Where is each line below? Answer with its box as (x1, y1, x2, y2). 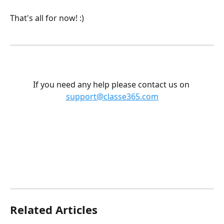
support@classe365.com (65, 90, 158, 102)
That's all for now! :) (10, 12, 86, 24)
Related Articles (10, 201, 97, 217)
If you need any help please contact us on (32, 78, 191, 90)
